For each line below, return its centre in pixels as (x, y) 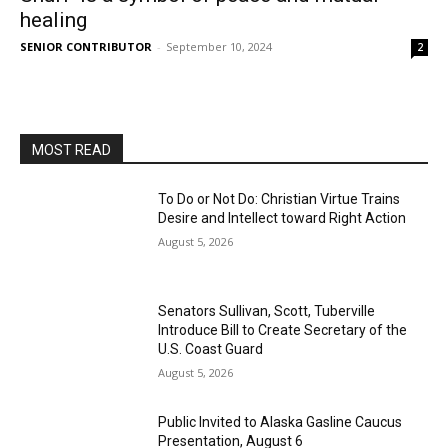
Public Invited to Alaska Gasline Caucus (280, 422)
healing (53, 20)
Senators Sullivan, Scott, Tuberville (267, 310)
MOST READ (71, 150)
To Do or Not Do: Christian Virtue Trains (279, 199)
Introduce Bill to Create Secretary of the (283, 329)
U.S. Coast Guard (211, 348)
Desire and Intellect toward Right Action (282, 218)
